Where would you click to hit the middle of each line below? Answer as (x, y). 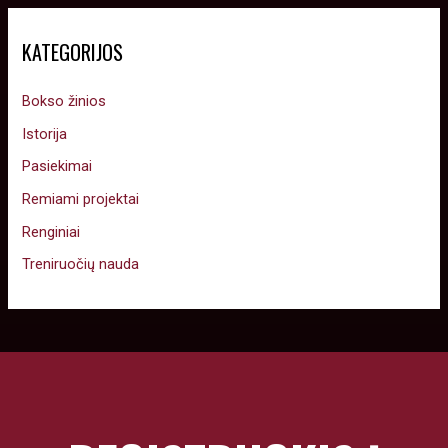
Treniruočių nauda (81, 264)
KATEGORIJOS (73, 52)
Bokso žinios (64, 101)
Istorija (45, 133)
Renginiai (51, 231)
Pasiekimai (57, 166)
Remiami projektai (81, 199)
